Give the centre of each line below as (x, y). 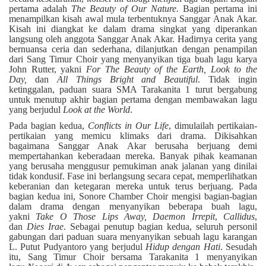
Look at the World (96, 110)
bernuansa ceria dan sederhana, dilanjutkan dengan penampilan (133, 49)
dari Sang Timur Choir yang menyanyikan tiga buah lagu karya (133, 59)
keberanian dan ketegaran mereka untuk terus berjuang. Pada (133, 186)
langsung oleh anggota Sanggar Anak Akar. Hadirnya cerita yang (133, 39)
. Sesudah (238, 247)
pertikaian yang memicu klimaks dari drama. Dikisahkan (133, 136)
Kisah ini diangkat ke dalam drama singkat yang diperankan (133, 29)
